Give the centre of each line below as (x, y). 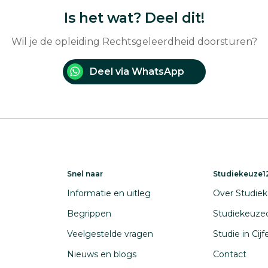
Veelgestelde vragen (110, 234)
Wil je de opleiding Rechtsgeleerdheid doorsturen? (134, 41)
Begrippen (89, 213)
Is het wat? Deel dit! (134, 18)
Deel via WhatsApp (137, 71)
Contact (230, 254)
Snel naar (85, 173)
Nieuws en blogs (102, 254)
